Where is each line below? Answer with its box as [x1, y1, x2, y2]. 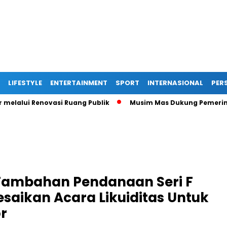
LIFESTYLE [8, 78, 42, 88]
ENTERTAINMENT [50, 78, 107, 88]
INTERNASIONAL [147, 78, 203, 88]
